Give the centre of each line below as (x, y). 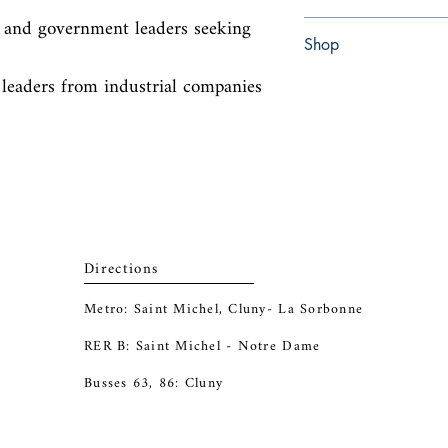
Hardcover (336, 27)
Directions (121, 269)
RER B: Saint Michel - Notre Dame (205, 346)
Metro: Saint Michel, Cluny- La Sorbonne (224, 309)
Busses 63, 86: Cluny (154, 383)
